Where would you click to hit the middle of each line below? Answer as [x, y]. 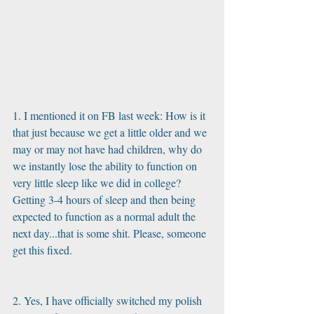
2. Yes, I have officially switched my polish [109, 300]
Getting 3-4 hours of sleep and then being [105, 199]
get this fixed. [44, 250]
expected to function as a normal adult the [105, 216]
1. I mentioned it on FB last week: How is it [110, 115]
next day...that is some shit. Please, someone [111, 233]
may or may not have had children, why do [109, 149]
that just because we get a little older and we [111, 132]
